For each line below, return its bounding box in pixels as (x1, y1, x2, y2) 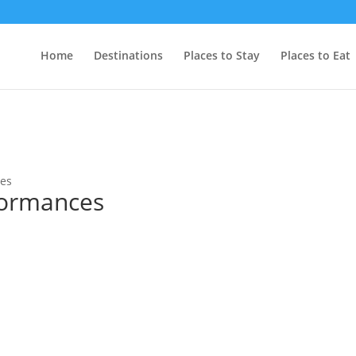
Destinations (94, 48, 163, 63)
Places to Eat (281, 48, 350, 63)
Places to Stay (184, 48, 260, 63)
